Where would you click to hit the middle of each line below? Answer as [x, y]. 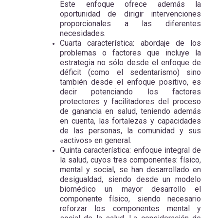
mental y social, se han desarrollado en [130, 169]
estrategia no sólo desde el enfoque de [130, 62]
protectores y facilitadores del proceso [130, 101]
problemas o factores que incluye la [130, 53]
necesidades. [83, 33]
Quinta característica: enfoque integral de [130, 150]
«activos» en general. [96, 140]
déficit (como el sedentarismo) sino [130, 72]
